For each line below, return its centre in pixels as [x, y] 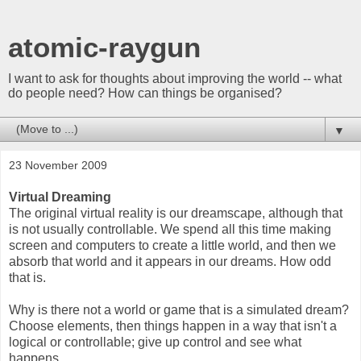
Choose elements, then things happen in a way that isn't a [173, 326]
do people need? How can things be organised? [145, 93]
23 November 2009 [58, 165]
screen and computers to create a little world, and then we [172, 245]
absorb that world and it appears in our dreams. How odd [170, 261]
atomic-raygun [104, 48]
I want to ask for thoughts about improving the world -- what [175, 79]
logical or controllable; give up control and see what [155, 342]
